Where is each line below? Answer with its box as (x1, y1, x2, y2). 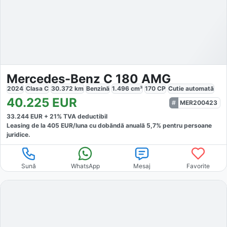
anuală (126, 122, 146, 130)
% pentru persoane (156, 122, 212, 130)
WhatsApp (70, 162, 100, 170)
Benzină (86, 85, 109, 93)
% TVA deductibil (57, 112, 107, 121)
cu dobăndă (88, 122, 124, 130)
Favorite (186, 162, 210, 170)
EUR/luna (59, 122, 88, 130)
